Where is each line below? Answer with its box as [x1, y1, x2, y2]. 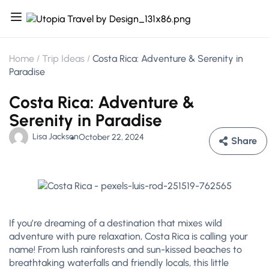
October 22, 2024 [79, 131, 144, 142]
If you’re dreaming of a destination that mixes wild [9, 217, 222, 229]
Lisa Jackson [32, 131, 79, 142]
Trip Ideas [42, 53, 85, 64]
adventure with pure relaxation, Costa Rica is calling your [9, 231, 248, 242]
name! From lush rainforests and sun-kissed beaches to [9, 244, 242, 255]
